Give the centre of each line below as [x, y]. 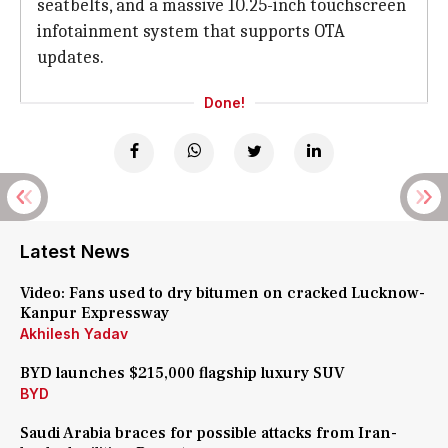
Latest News [75, 251]
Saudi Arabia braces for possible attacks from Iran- [208, 433]
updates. [70, 57]
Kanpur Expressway [94, 313]
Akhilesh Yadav [74, 333]
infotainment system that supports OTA [191, 31]
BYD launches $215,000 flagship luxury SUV [182, 373]
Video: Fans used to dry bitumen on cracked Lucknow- [222, 293]
